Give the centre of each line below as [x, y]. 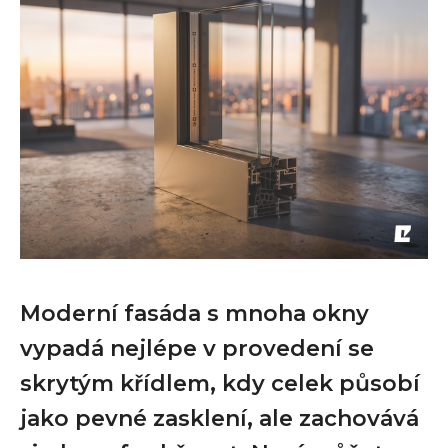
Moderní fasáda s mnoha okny [194, 313]
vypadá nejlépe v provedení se [197, 348]
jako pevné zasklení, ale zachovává [219, 418]
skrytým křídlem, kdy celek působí [220, 383]
